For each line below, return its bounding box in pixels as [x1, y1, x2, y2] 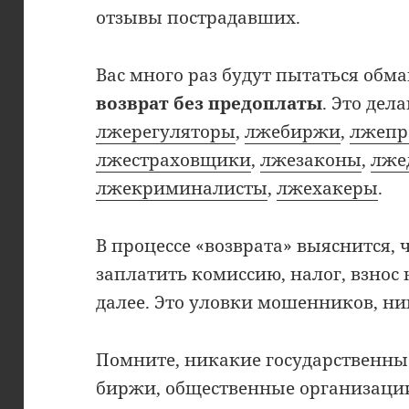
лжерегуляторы [96, 119, 236, 143]
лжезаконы [260, 147, 362, 172]
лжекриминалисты [96, 175, 268, 200]
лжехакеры [277, 175, 379, 200]
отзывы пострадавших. [96, 5, 301, 29]
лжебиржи [245, 119, 341, 143]
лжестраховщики [96, 147, 252, 172]
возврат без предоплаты [96, 90, 323, 115]
